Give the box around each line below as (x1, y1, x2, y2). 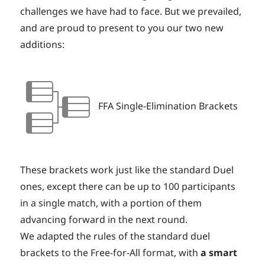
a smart (201, 246, 238, 260)
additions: (20, 38, 65, 51)
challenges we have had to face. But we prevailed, (20, 5, 242, 18)
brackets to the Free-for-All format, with (20, 246, 201, 260)
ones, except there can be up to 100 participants (20, 180, 236, 193)
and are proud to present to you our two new (20, 21, 224, 35)
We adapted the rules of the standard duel (20, 230, 211, 243)
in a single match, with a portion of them (20, 196, 202, 210)
